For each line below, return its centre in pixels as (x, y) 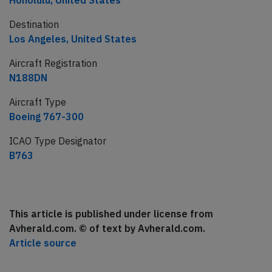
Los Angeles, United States (73, 39)
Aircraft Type (38, 102)
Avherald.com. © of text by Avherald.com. (107, 229)
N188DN (28, 78)
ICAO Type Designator (58, 141)
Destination (34, 25)
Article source (43, 243)
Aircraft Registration (53, 63)
